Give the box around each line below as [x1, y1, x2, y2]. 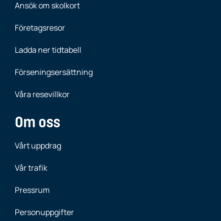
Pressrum [15, 184, 50, 195]
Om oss [15, 113, 60, 131]
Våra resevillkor [15, 89, 70, 100]
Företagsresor [15, 22, 65, 33]
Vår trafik [15, 162, 47, 173]
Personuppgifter [15, 207, 74, 218]
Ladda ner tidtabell [15, 44, 81, 55]
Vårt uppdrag [15, 140, 61, 151]
